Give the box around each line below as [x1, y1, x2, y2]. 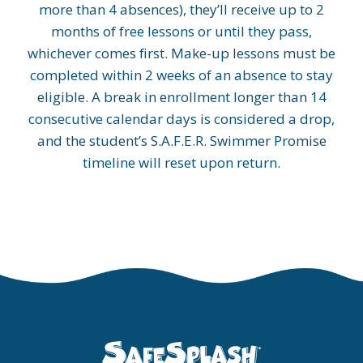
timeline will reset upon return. [83, 153, 280, 173]
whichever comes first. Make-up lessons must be [28, 44, 335, 63]
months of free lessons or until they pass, [51, 22, 312, 41]
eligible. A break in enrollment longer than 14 [36, 88, 327, 107]
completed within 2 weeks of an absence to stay [30, 66, 333, 85]
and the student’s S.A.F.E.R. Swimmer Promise [36, 131, 327, 151]
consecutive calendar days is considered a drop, [28, 109, 335, 129]
